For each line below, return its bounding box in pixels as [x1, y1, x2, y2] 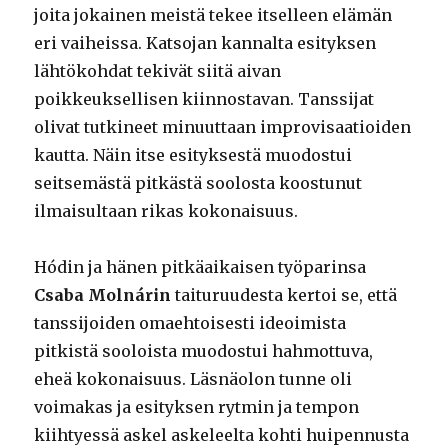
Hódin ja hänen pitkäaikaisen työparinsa [34, 257, 367, 278]
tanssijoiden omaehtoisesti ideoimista [34, 313, 347, 334]
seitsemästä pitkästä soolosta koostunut [34, 173, 363, 194]
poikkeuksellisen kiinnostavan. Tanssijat [34, 89, 375, 110]
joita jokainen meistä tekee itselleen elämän [34, 5, 393, 26]
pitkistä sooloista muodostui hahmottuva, [34, 341, 374, 362]
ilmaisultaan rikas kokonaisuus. [34, 201, 299, 222]
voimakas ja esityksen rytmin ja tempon [34, 397, 360, 418]
